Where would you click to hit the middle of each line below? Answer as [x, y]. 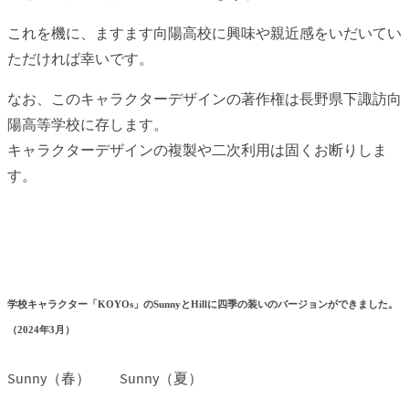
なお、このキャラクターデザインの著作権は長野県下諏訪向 [204, 98]
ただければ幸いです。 [80, 58]
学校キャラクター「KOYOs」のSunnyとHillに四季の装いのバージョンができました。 [203, 304]
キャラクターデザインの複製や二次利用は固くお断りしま [197, 149]
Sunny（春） [63, 378]
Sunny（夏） [161, 378]
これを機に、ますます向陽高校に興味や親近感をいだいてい [204, 32]
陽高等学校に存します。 [88, 124]
